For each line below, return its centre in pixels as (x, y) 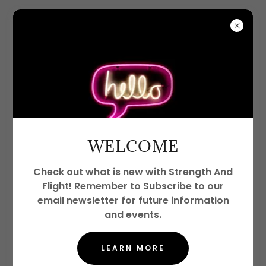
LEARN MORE (133, 248)
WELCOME (133, 146)
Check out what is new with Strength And (133, 172)
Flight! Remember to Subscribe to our (133, 186)
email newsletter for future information (133, 201)
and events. (133, 215)
